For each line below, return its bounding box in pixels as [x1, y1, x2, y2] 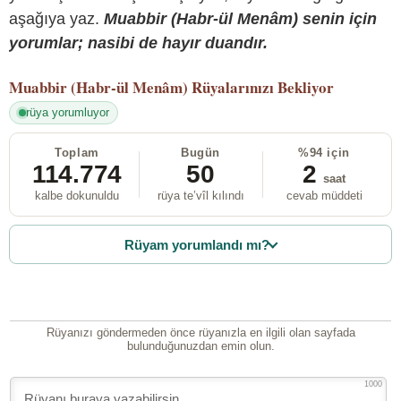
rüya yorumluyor [25, 106, 109, 120]
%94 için [298, 146, 350, 160]
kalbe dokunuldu [35, 189, 119, 203]
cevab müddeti [286, 189, 363, 203]
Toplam [55, 146, 99, 160]
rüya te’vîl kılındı [157, 189, 244, 203]
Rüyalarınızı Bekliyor [192, 75, 334, 98]
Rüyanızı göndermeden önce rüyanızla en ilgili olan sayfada [46, 326, 355, 340]
